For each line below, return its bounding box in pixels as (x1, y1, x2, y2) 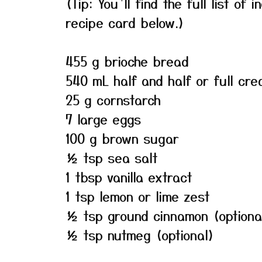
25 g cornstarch (65, 90, 161, 109)
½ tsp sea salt (65, 148, 158, 167)
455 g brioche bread (65, 51, 189, 70)
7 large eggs (65, 109, 141, 128)
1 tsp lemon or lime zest (65, 187, 210, 205)
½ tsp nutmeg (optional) (65, 225, 215, 244)
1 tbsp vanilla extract (65, 167, 192, 186)
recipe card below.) (65, 13, 185, 32)
